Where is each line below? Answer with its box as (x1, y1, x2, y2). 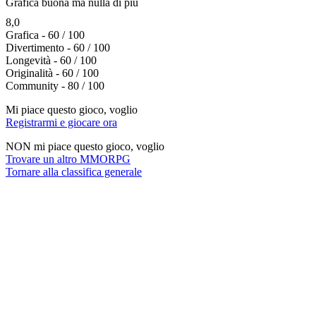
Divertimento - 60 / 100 (6, 42, 110, 54)
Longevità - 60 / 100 (6, 54, 97, 67)
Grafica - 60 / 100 (6, 29, 85, 42)
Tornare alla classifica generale (6, 166, 142, 178)
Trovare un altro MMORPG (6, 153, 130, 166)
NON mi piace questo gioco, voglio (6, 140, 164, 153)
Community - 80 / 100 (6, 80, 104, 92)
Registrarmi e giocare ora (6, 116, 117, 129)
